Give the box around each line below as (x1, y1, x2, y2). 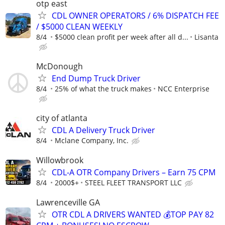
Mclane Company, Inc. (55, 135, 129, 145)
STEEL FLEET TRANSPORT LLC (85, 178, 182, 188)
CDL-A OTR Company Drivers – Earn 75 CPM (52, 167, 215, 178)
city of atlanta (36, 112, 87, 124)
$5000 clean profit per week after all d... (55, 32, 188, 42)
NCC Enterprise (158, 83, 209, 93)
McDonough (36, 60, 83, 72)
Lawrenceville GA (36, 197, 100, 208)
